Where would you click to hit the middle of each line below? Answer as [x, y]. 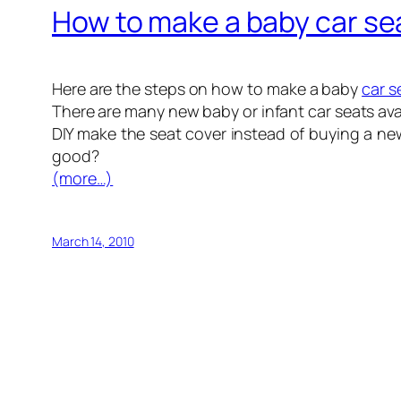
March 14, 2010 [93, 241]
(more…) [83, 178]
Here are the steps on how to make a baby [207, 88]
